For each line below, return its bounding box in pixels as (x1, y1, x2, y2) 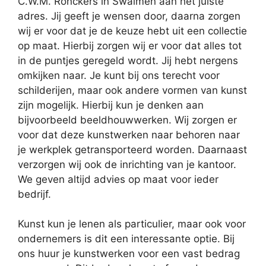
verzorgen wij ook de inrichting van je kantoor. (18, 158, 236, 170)
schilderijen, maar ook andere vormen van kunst (18, 84, 247, 96)
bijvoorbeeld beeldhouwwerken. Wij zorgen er (18, 113, 237, 126)
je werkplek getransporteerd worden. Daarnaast (18, 143, 247, 156)
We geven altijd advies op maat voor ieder (18, 173, 218, 185)
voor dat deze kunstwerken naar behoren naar (18, 128, 240, 141)
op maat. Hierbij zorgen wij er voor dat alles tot (18, 39, 242, 52)
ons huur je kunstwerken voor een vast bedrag (18, 248, 240, 259)
